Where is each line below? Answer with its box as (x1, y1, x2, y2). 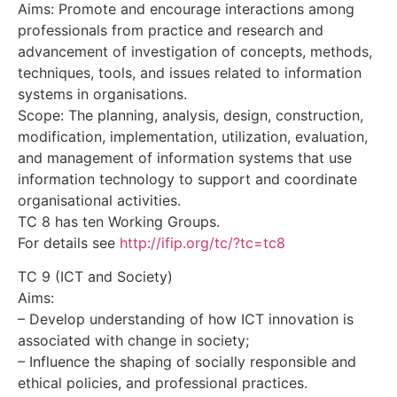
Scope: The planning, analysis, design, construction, (18, 105, 363, 124)
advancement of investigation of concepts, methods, (18, 42, 372, 60)
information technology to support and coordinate (18, 169, 357, 188)
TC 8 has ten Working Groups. (18, 212, 220, 230)
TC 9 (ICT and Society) (18, 268, 173, 286)
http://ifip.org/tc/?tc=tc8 (120, 233, 285, 252)
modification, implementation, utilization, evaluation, (18, 127, 368, 145)
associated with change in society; (18, 331, 249, 350)
